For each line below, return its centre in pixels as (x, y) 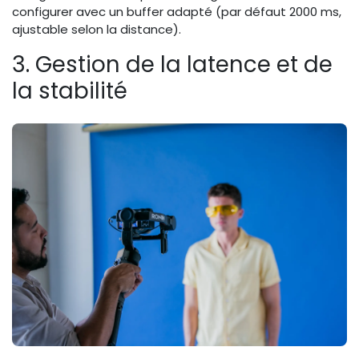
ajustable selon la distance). (97, 29)
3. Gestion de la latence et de (172, 64)
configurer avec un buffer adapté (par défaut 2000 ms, (177, 11)
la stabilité (70, 91)
